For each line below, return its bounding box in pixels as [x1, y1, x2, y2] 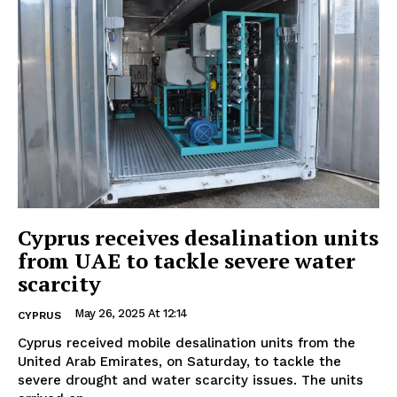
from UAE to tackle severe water [18, 245, 355, 275]
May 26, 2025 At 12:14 [74, 306, 188, 320]
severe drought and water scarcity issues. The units [18, 371, 301, 388]
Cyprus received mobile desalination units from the [18, 334, 355, 351]
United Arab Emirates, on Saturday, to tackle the [18, 353, 341, 370]
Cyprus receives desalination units [18, 222, 378, 252]
